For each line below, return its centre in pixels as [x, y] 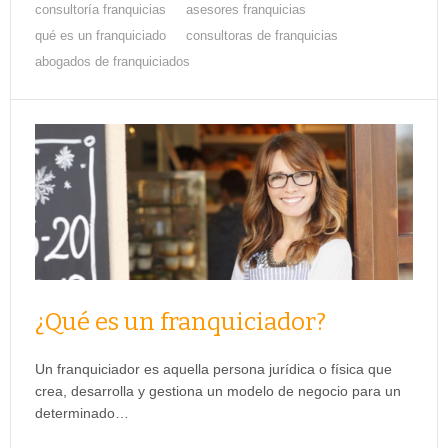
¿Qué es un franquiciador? [180, 322]
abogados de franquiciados [112, 62]
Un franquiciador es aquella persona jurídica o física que [213, 369]
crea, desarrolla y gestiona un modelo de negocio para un [218, 391]
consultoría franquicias [100, 10]
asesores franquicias [246, 10]
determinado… [82, 413]
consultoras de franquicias [262, 36]
